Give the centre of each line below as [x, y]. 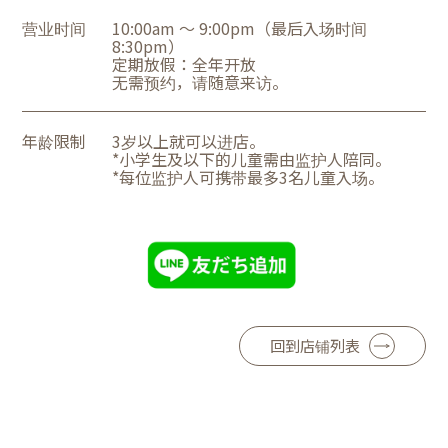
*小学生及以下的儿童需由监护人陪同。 [252, 159]
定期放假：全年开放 [184, 64]
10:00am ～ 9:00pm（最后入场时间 [240, 28]
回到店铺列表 [314, 346]
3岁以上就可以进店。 [189, 141]
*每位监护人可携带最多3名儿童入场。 [248, 177]
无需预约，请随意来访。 [200, 82]
